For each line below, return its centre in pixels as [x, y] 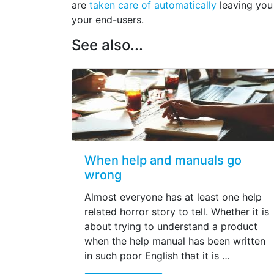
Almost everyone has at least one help [173, 197]
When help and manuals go [163, 160]
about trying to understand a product [171, 226]
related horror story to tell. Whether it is [177, 211]
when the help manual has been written [175, 241]
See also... [107, 45]
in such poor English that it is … [157, 255]
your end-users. [108, 20]
